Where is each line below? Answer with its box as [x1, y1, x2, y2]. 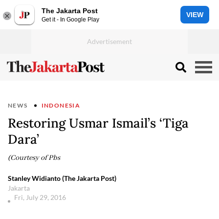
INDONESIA [41, 102, 81, 109]
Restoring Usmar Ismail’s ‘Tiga [8, 115, 189, 131]
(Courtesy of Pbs [8, 153, 60, 162]
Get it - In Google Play [42, 16, 99, 23]
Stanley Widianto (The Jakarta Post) [8, 174, 116, 182]
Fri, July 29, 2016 [14, 193, 67, 201]
